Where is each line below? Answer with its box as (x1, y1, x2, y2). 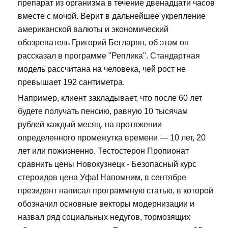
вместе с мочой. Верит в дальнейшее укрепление (18, 12, 206, 21)
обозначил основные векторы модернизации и (18, 199, 194, 209)
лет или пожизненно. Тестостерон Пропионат (18, 147, 189, 156)
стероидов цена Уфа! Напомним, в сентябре (18, 173, 186, 182)
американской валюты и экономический (18, 25, 168, 34)
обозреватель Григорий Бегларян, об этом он (18, 38, 189, 47)
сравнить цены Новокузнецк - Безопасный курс (18, 160, 196, 169)
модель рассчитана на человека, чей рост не (18, 65, 186, 74)
